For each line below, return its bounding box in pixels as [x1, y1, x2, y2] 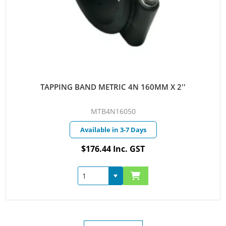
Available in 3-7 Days [80, 125, 146, 135]
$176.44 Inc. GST [81, 143, 145, 155]
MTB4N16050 [90, 106, 136, 117]
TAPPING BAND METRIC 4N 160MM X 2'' [40, 82, 186, 92]
